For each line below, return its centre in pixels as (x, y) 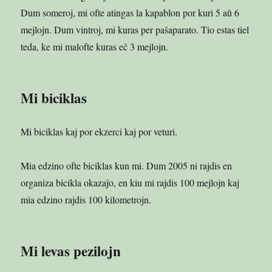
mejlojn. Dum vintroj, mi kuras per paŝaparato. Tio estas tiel (135, 29)
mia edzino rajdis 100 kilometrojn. (86, 199)
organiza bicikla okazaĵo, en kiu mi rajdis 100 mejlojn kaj (130, 182)
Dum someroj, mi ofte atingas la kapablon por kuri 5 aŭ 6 (130, 12)
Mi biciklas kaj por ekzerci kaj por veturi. (99, 131)
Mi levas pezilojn (71, 250)
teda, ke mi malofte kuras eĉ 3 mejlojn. (95, 46)
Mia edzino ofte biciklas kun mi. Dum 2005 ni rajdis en (127, 165)
